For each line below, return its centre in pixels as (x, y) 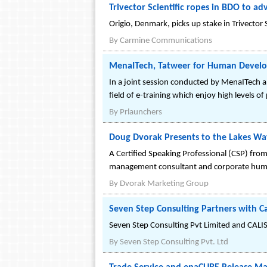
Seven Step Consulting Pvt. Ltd (174, 242)
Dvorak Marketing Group (164, 184)
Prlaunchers (141, 112)
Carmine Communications (166, 41)
